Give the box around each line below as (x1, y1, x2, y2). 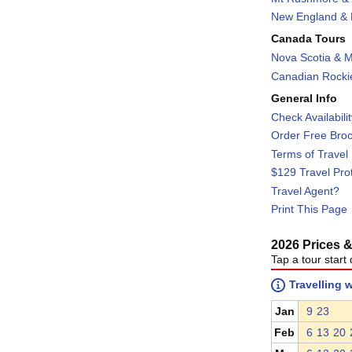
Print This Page (270, 203, 347, 216)
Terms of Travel (270, 147, 348, 160)
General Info (270, 92, 337, 105)
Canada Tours (270, 31, 346, 45)
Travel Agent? (270, 184, 339, 197)
